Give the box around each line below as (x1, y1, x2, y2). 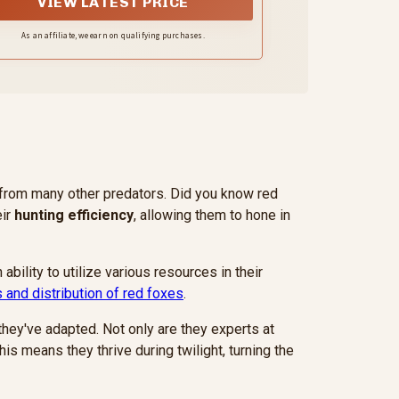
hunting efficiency (14, 207, 134, 224)
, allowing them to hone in (134, 207, 290, 224)
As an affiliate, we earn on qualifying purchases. (21, 30, 205, 41)
